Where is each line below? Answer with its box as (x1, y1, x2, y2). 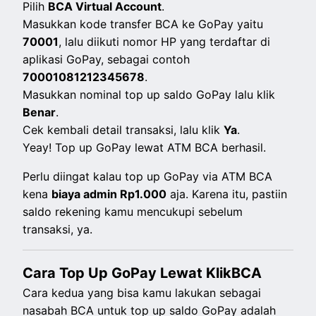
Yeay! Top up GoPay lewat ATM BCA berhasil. (23, 140, 267, 155)
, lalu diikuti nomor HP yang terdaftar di (59, 35, 271, 49)
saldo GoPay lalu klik (164, 87, 276, 102)
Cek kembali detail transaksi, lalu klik (23, 123, 224, 138)
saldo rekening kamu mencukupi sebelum (23, 205, 243, 219)
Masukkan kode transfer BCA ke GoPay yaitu (23, 17, 264, 32)
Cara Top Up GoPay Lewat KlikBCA (23, 265, 262, 282)
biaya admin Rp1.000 (51, 187, 167, 202)
